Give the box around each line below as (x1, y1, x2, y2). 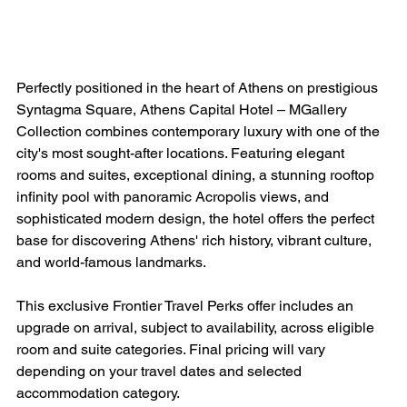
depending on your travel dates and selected (16, 362, 305, 380)
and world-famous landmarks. (16, 253, 206, 271)
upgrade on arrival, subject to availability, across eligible (16, 319, 378, 336)
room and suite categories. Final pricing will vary (16, 341, 329, 358)
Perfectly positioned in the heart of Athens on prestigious (16, 79, 382, 96)
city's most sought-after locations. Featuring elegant (16, 144, 348, 162)
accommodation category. (16, 384, 180, 402)
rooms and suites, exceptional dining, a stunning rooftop (16, 166, 378, 184)
